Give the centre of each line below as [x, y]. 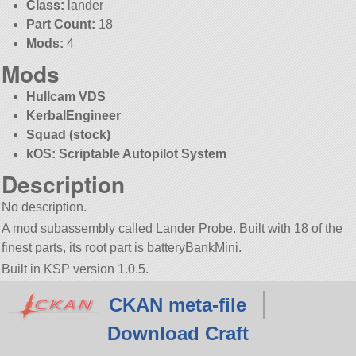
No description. [44, 207]
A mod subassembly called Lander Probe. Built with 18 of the [172, 228]
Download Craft [178, 334]
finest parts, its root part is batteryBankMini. [122, 247]
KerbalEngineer [73, 115]
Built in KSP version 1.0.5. [75, 269]
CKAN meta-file [177, 305]
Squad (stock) [68, 134]
